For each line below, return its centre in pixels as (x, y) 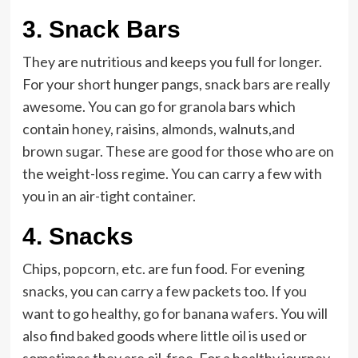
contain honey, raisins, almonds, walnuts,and (158, 129)
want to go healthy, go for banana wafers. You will (175, 313)
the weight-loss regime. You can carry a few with (172, 173)
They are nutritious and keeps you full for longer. (172, 62)
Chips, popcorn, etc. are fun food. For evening (163, 268)
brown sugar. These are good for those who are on (178, 151)
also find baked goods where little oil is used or (164, 336)
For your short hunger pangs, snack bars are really (176, 84)
